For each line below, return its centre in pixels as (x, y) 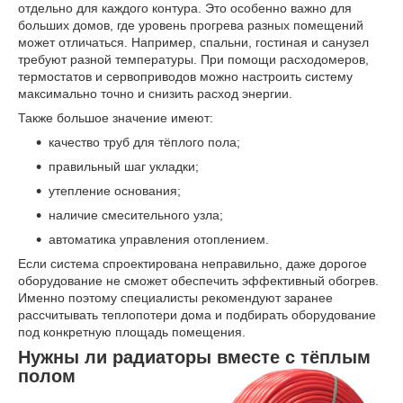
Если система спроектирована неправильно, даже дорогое (193, 264)
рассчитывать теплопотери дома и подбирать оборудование (197, 315)
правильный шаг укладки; (124, 167)
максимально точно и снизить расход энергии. (155, 94)
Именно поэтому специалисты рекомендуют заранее (175, 298)
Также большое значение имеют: (116, 118)
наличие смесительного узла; (136, 215)
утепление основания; (115, 191)
